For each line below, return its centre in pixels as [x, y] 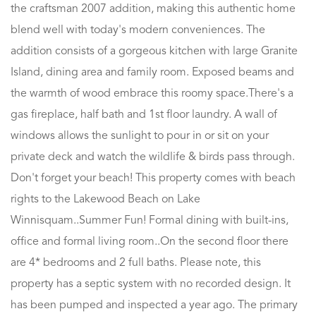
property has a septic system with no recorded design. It [151, 284]
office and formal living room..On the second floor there [150, 242]
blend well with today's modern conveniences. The [138, 30]
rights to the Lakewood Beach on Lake [105, 199]
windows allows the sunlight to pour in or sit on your [140, 136]
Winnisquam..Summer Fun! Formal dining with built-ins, [150, 220]
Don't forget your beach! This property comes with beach [153, 178]
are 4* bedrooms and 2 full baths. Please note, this [136, 263]
